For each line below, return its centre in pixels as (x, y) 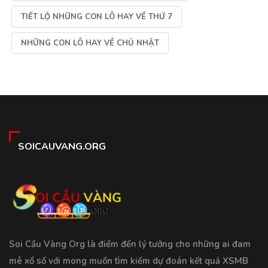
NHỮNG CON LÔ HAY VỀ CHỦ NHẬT (90, 43)
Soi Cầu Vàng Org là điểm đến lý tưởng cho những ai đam (130, 244)
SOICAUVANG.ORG (62, 147)
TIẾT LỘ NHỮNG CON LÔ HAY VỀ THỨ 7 (97, 17)
